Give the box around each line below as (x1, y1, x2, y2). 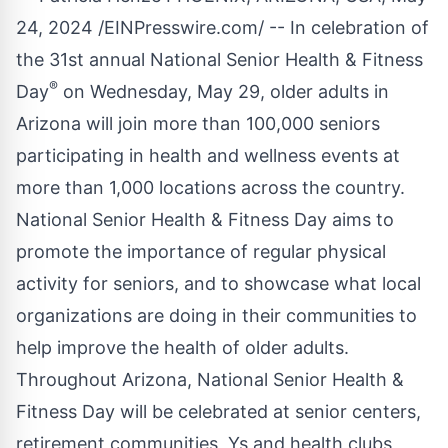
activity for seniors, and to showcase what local (16, 273, 421, 295)
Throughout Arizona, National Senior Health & (16, 369, 404, 391)
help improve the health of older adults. (16, 337, 349, 359)
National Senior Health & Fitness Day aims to (16, 209, 394, 231)
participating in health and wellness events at (16, 145, 400, 167)
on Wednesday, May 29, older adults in (58, 81, 389, 103)
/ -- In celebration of (258, 17, 429, 39)
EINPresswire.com (104, 17, 258, 39)
